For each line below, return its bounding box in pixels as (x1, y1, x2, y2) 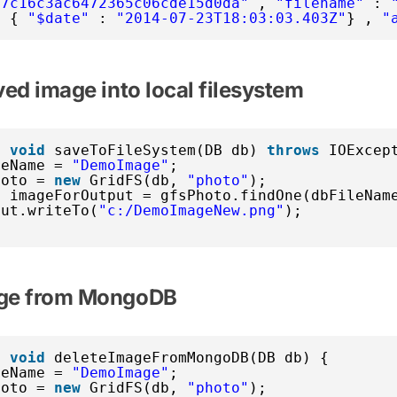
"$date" (27, 9, 90, 27)
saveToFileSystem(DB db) (54, 141, 267, 159)
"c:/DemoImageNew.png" (98, 201, 284, 219)
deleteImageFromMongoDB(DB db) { (54, 348, 329, 366)
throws (267, 141, 320, 159)
